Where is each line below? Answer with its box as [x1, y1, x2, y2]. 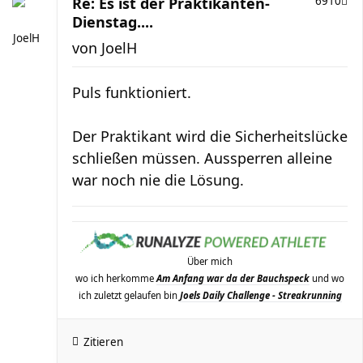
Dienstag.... [72, 12, 153, 32]
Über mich [187, 254, 233, 267]
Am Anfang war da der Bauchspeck [156, 271, 310, 284]
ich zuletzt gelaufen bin [78, 288, 180, 301]
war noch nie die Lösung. [72, 170, 244, 190]
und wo [310, 271, 344, 284]
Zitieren [83, 334, 123, 349]
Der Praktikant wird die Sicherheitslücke [72, 126, 348, 147]
